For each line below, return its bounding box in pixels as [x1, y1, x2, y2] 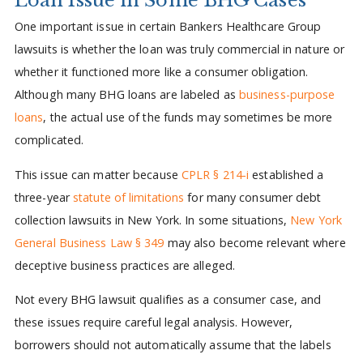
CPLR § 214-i [181, 166, 250, 182]
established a [249, 166, 324, 182]
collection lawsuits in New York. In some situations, [14, 211, 291, 228]
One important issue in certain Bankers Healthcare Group [14, 19, 322, 35]
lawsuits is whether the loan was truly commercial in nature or [14, 41, 345, 58]
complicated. [14, 132, 84, 148]
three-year [14, 189, 74, 205]
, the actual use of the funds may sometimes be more [43, 109, 333, 126]
